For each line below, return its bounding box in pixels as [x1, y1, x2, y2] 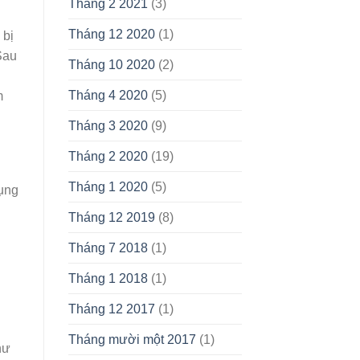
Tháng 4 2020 [67, 88, 148, 103]
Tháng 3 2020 [67, 119, 148, 133]
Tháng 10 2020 [67, 58, 155, 72]
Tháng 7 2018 [67, 241, 148, 256]
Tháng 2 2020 [67, 149, 148, 164]
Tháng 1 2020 [67, 180, 148, 194]
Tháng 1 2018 [67, 272, 148, 286]
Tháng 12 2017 [67, 302, 155, 317]
